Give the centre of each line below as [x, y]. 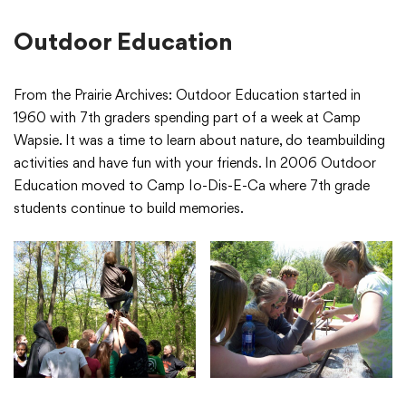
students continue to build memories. [129, 208]
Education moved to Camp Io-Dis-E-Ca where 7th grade [192, 186]
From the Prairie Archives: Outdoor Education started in [187, 95]
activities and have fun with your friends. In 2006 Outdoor [195, 163]
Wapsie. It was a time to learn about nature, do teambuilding [199, 140]
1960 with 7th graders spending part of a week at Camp [187, 118]
